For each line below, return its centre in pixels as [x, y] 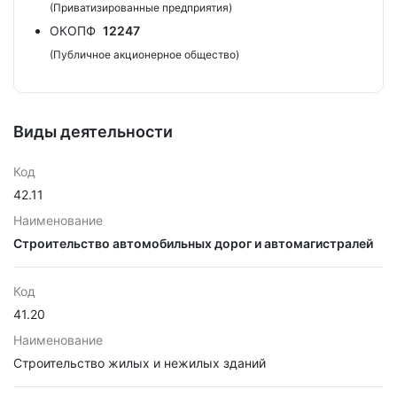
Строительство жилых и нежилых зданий [140, 363]
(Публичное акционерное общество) [144, 54]
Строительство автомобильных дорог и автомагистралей [193, 243]
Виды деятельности [93, 132]
